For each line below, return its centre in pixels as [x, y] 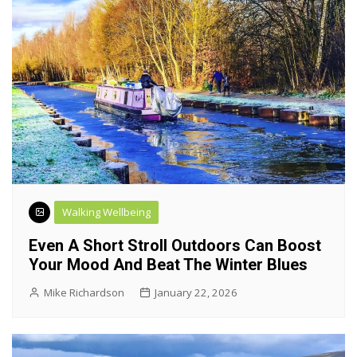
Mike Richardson [84, 292]
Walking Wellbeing [106, 212]
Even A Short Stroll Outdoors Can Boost [175, 245]
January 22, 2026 [196, 292]
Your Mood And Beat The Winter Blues [168, 264]
